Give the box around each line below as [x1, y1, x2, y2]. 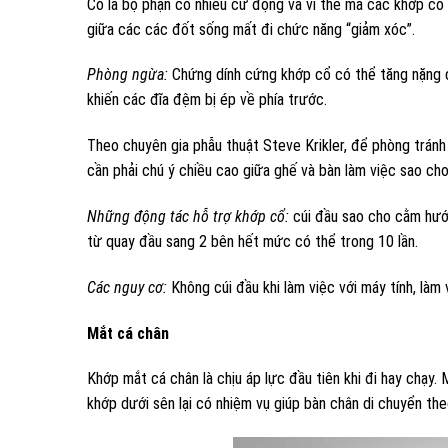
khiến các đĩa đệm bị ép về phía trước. [87, 90, 327, 110]
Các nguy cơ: [87, 277, 167, 297]
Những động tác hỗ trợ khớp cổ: [87, 207, 289, 227]
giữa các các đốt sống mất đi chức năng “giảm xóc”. [87, 19, 415, 39]
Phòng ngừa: [87, 65, 168, 85]
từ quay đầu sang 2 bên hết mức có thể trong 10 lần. [87, 232, 418, 252]
